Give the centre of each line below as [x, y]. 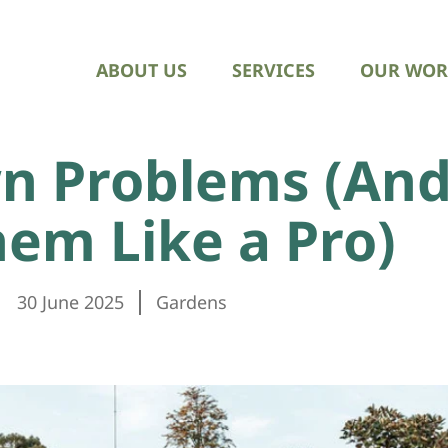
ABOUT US [141, 69]
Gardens [191, 302]
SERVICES [273, 69]
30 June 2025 [70, 302]
